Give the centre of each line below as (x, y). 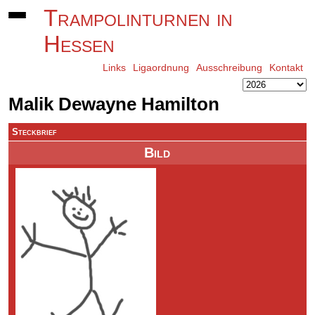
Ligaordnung (161, 67)
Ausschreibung (229, 67)
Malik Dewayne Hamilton (114, 104)
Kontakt (286, 67)
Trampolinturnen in (139, 18)
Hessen (79, 44)
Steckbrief (35, 132)
